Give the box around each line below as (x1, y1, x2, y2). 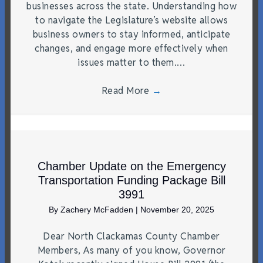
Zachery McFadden (60, 204, 136, 214)
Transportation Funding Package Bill (38, 173, 225, 187)
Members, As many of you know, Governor (37, 244, 226, 257)
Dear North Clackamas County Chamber (43, 230, 220, 242)
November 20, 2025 (140, 204, 214, 214)
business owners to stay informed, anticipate (32, 28, 231, 41)
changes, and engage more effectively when (35, 42, 228, 55)
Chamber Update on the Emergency (37, 159, 226, 173)
